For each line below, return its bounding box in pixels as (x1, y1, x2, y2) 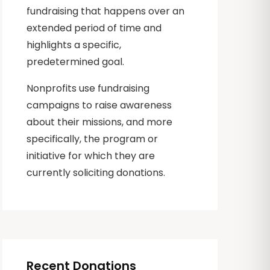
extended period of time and (27, 21, 162, 36)
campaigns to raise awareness (27, 98, 172, 113)
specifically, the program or (27, 132, 159, 146)
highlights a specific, (27, 38, 122, 52)
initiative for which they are (27, 149, 155, 163)
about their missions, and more (27, 115, 173, 130)
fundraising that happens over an (27, 4, 185, 19)
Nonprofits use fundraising (27, 81, 150, 96)
